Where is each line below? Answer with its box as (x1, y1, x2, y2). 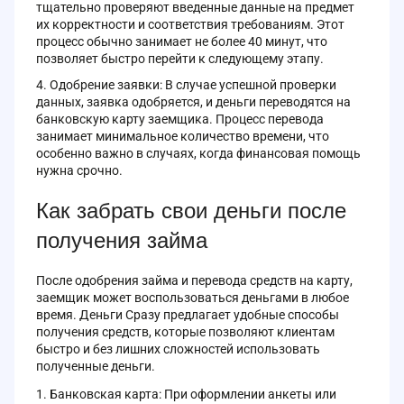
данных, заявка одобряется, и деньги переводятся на (36, 94, 351, 109)
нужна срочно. (36, 162, 123, 178)
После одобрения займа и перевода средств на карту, (36, 272, 353, 288)
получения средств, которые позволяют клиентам (36, 324, 335, 339)
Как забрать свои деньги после (36, 197, 346, 223)
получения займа (36, 227, 207, 252)
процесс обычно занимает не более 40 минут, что (36, 33, 327, 49)
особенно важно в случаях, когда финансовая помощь (36, 145, 361, 161)
